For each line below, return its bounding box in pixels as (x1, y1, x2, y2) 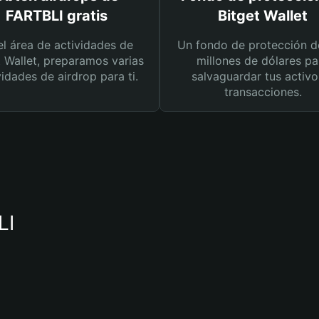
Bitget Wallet (218, 7, 308, 24)
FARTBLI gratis (5, 7, 108, 24)
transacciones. (224, 85, 302, 99)
